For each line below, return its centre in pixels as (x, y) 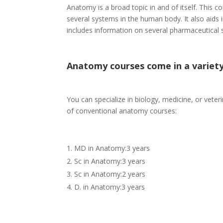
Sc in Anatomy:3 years (110, 161)
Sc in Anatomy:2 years (110, 174)
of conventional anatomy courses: (122, 111)
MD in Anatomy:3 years (112, 148)
